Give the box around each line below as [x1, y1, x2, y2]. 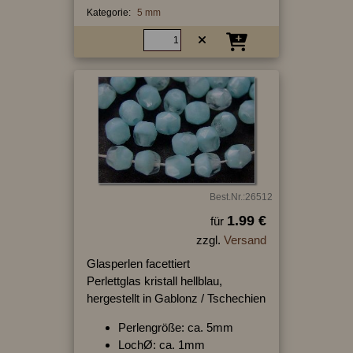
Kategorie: [86, 6, 131, 18]
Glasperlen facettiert [86, 257, 190, 271]
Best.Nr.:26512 [209, 191, 273, 203]
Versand [223, 233, 266, 247]
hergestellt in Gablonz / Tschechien [86, 292, 266, 306]
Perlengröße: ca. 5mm [117, 321, 233, 335]
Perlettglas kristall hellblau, [86, 274, 222, 288]
